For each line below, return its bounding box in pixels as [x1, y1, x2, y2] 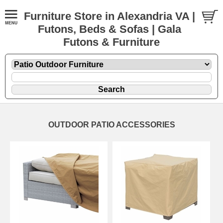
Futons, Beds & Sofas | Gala [37, 23, 181, 35]
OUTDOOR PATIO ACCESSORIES [48, 120, 175, 129]
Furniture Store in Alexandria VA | [23, 10, 195, 22]
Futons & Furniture [63, 36, 160, 48]
